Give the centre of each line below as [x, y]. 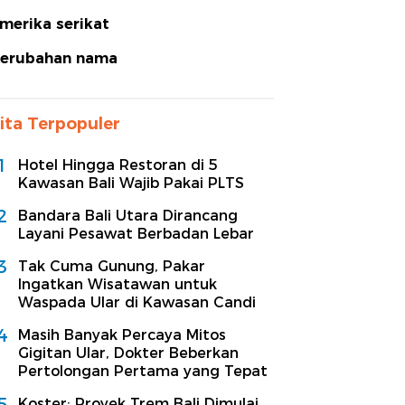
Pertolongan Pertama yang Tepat [143, 371]
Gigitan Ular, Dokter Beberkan [128, 353]
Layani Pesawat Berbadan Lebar [136, 233]
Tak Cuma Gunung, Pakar [112, 266]
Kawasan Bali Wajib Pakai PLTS [131, 183]
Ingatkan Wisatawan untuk [118, 284]
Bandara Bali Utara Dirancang [128, 215]
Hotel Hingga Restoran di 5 [118, 165]
